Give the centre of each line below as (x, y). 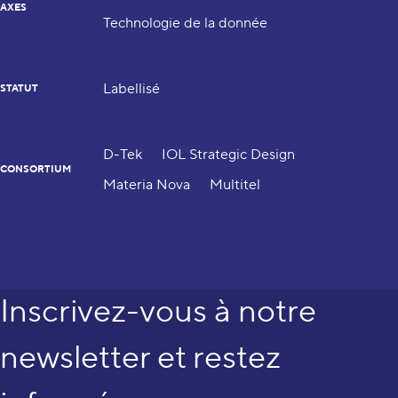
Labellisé (131, 89)
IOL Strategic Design (228, 155)
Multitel (235, 185)
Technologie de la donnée (185, 23)
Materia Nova (147, 185)
